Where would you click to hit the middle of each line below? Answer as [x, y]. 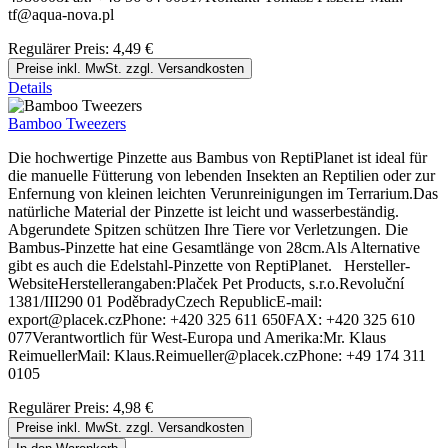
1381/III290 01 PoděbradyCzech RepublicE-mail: [165, 302]
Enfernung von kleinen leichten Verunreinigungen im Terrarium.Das [223, 194]
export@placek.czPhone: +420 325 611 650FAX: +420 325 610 [211, 320]
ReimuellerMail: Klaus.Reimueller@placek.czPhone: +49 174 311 [217, 356]
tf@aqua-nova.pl [61, 15]
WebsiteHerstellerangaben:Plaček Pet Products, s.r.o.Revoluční [206, 284]
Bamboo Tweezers [67, 124]
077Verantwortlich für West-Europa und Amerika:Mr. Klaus [197, 338]
